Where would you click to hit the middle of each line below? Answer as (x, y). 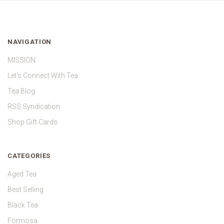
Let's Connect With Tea (43, 75)
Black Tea (23, 205)
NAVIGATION (30, 41)
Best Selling (25, 190)
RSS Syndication (34, 106)
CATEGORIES (29, 155)
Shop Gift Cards (32, 122)
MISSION (21, 60)
